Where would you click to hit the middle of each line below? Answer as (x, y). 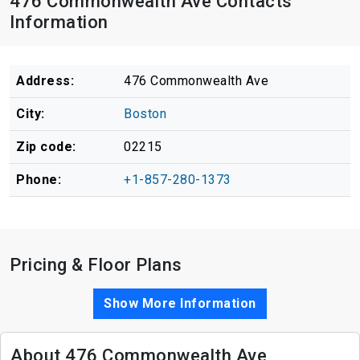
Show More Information (180, 303)
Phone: (39, 179)
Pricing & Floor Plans (96, 264)
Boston (145, 113)
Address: (45, 80)
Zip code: (46, 146)
